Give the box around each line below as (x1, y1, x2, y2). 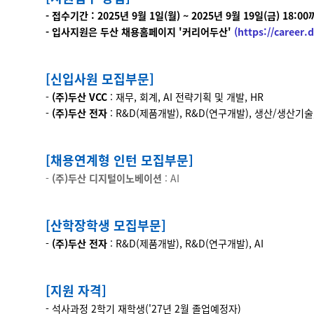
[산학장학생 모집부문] (46, 215, 166, 234)
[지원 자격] (46, 280, 107, 299)
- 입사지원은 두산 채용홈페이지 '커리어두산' (46, 24, 234, 39)
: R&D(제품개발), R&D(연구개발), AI (107, 235, 264, 250)
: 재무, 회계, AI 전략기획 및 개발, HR (107, 89, 264, 104)
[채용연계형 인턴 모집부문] (46, 150, 193, 169)
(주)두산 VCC (52, 89, 107, 104)
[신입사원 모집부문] (46, 69, 154, 88)
